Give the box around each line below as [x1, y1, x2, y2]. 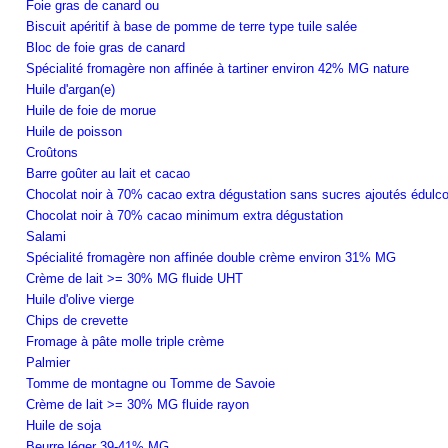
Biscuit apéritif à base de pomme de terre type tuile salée [26, 18, 357, 34]
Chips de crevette [26, 312, 128, 328]
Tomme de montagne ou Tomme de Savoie [26, 375, 275, 391]
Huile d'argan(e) [26, 81, 115, 97]
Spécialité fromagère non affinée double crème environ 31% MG [26, 249, 396, 265]
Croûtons [26, 144, 78, 160]
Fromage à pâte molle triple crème [26, 333, 224, 349]
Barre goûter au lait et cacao [26, 165, 190, 181]
